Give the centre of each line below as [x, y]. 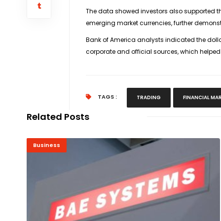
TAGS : [106, 96]
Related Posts [58, 116]
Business [46, 145]
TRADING [148, 97]
